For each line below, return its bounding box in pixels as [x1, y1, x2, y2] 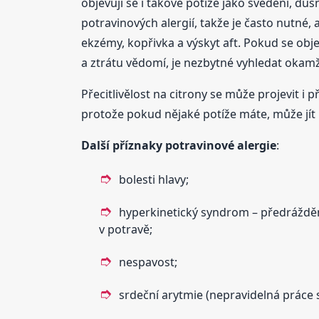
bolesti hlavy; [118, 171, 189, 187]
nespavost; [118, 253, 177, 270]
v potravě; [98, 221, 152, 237]
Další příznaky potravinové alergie [80, 137, 276, 153]
